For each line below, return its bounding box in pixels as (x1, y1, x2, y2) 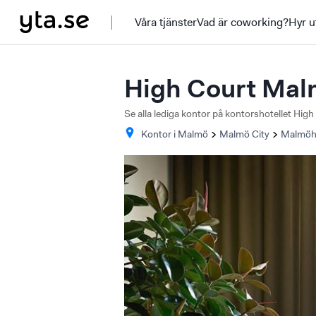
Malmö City (219, 128, 269, 140)
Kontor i (141, 128, 176, 140)
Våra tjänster (135, 14, 197, 30)
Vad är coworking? (197, 14, 288, 30)
